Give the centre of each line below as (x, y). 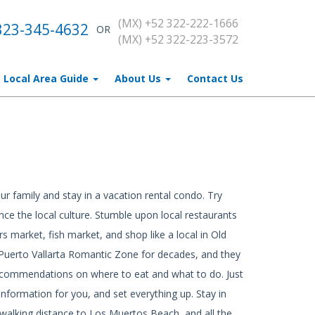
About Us (139, 78)
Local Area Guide (47, 78)
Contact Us (215, 78)
